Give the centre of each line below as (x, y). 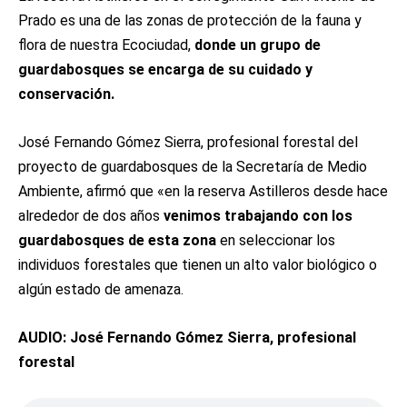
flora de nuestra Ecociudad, (104, 45)
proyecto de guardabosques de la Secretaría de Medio (193, 167)
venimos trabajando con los (258, 216)
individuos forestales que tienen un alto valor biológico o (198, 265)
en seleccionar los (276, 240)
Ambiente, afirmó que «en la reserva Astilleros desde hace (203, 191)
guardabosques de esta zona (117, 240)
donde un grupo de (256, 45)
